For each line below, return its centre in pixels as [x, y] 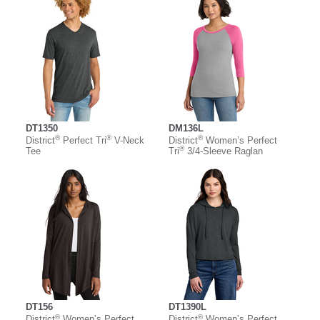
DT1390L [187, 307]
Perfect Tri [83, 141]
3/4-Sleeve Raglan [224, 151]
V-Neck [128, 141]
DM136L [186, 129]
